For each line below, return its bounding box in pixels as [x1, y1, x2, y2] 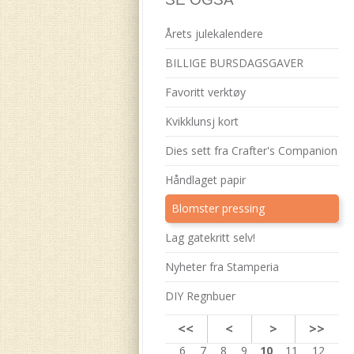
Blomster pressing [171, 201, 265, 216]
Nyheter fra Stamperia [164, 259, 279, 274]
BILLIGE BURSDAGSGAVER [164, 55, 303, 70]
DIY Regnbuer [164, 288, 235, 303]
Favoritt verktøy [164, 85, 246, 100]
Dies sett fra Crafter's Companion [164, 143, 337, 158]
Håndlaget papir [164, 172, 246, 187]
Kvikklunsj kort [164, 114, 239, 129]
